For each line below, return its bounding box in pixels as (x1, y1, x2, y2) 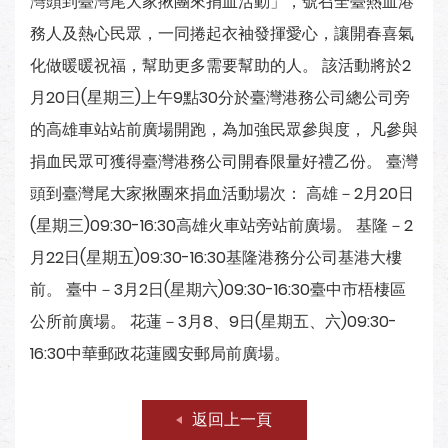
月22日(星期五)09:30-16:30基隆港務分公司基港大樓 (30, 246, 402, 269)
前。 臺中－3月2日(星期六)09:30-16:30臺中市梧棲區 (30, 278, 406, 301)
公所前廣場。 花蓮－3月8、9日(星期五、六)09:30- (30, 310, 397, 333)
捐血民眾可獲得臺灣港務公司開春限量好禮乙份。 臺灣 (30, 150, 418, 173)
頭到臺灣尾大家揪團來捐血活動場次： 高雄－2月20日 (30, 182, 414, 205)
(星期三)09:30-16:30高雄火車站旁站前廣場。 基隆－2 (30, 214, 413, 237)
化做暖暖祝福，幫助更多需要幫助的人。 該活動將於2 (30, 54, 411, 77)
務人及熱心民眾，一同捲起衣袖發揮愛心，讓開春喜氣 (30, 22, 414, 45)
